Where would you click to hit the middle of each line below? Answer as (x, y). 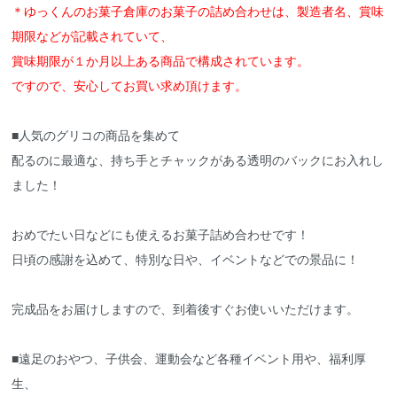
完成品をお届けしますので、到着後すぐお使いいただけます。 (186, 309)
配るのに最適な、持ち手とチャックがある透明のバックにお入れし (198, 160)
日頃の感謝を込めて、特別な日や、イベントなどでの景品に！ (186, 259)
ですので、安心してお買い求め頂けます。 (130, 86)
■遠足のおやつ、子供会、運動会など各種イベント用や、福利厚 (189, 358)
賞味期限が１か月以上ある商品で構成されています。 (161, 61)
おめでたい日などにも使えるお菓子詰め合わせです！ (161, 234)
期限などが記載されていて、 (93, 36)
